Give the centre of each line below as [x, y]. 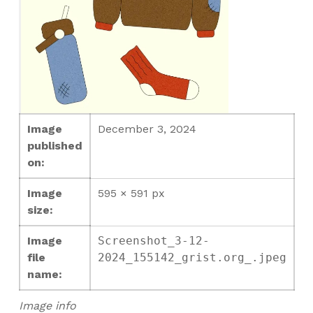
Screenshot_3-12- [153, 241]
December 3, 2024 [147, 129]
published [54, 146]
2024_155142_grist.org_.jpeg [192, 258]
